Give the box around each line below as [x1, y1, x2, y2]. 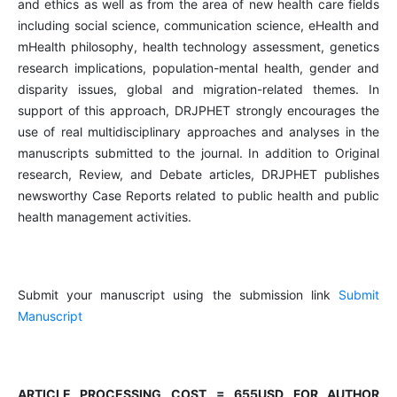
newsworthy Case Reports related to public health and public [17, 188, 380, 204]
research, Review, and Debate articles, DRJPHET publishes [17, 167, 380, 183]
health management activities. [17, 209, 191, 225]
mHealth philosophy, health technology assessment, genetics [17, 39, 380, 55]
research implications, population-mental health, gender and [17, 60, 380, 76]
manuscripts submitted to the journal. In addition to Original [17, 145, 380, 161]
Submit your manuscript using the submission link [17, 287, 339, 303]
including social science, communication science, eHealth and [17, 18, 380, 34]
